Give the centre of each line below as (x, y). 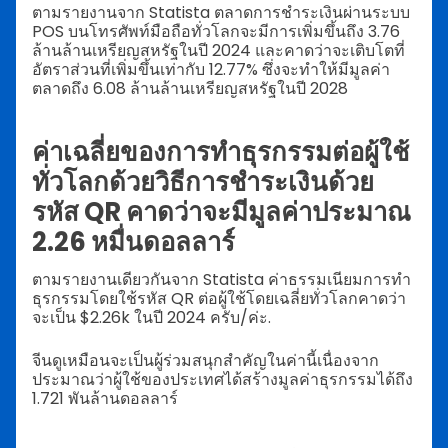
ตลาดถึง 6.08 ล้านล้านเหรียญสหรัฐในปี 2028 (190, 89)
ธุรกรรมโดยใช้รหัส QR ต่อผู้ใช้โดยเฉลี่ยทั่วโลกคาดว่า (219, 298)
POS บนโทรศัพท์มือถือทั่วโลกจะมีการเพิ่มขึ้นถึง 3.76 (216, 32)
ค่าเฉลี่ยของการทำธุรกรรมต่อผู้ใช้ (220, 151)
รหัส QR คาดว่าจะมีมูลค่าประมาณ (221, 211)
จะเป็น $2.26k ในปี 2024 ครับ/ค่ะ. (151, 317)
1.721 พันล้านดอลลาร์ (105, 398)
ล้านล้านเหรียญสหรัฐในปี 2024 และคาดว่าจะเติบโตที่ (218, 51)
